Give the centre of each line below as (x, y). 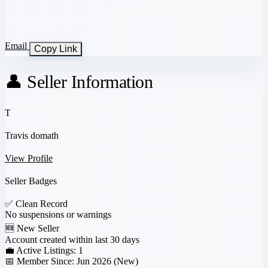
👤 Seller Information (79, 81)
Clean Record (42, 203)
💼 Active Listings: (40, 250)
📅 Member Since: (39, 261)
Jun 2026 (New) (107, 261)
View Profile (29, 158)
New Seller (38, 228)
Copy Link (56, 48)
